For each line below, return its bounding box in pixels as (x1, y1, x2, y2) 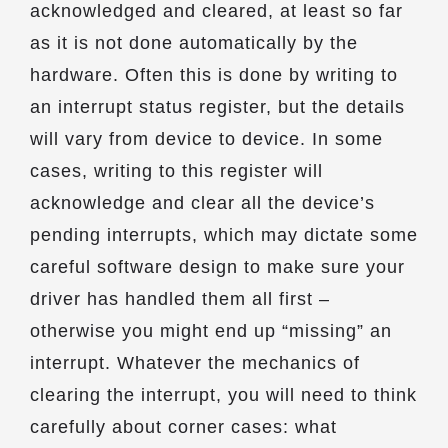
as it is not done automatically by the (30, 33, 358, 53)
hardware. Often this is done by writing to (30, 65, 398, 85)
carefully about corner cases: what (30, 417, 337, 437)
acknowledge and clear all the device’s (30, 193, 375, 213)
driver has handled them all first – (30, 289, 330, 309)
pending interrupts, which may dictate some (30, 225, 418, 245)
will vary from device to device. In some (30, 129, 383, 149)
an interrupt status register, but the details (30, 97, 405, 117)
